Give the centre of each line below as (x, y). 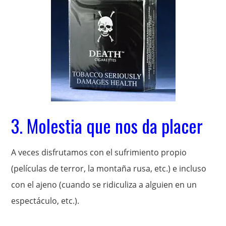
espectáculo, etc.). (45, 201)
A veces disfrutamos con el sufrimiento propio (99, 152)
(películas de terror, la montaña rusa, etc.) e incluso (109, 168)
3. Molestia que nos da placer (107, 125)
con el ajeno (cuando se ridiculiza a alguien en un (104, 185)
